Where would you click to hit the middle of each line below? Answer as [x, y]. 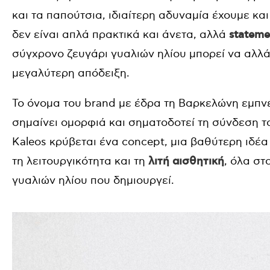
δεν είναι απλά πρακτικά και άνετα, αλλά [121, 35]
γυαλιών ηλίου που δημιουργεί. [93, 181]
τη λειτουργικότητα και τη [80, 161]
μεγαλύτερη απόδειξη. [71, 73]
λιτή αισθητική [186, 162]
